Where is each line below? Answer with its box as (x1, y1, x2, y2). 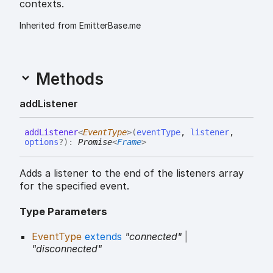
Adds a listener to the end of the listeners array (19, 166, 244, 179)
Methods (32, 69, 104, 88)
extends (82, 230, 125, 243)
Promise (78, 136, 112, 147)
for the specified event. (19, 179, 129, 192)
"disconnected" (32, 243, 102, 255)
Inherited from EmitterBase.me (19, 19, 141, 30)
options (24, 136, 58, 147)
